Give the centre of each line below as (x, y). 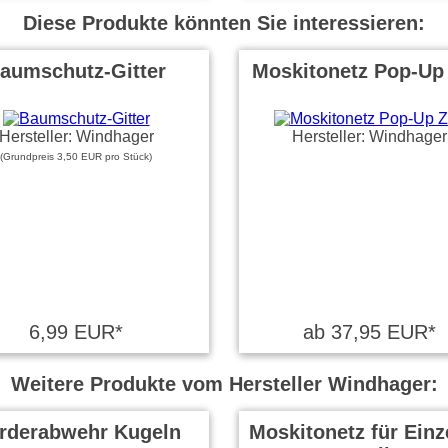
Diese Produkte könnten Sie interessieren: (224, 23)
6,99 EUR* (76, 332)
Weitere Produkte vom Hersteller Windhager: (224, 384)
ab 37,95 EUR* (369, 332)
